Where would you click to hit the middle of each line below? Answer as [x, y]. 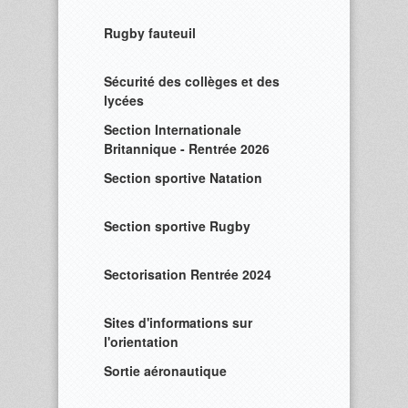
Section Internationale [173, 129]
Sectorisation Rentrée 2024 [188, 274]
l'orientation [141, 342]
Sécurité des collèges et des [192, 81]
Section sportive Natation [183, 178]
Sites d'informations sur [178, 322]
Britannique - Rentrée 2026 [187, 148]
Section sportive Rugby [177, 226]
